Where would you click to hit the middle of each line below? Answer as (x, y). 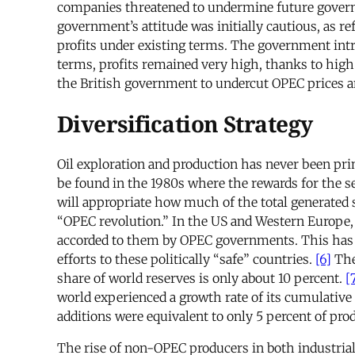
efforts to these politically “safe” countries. (186, 260)
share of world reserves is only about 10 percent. (201, 279)
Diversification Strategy (185, 124)
